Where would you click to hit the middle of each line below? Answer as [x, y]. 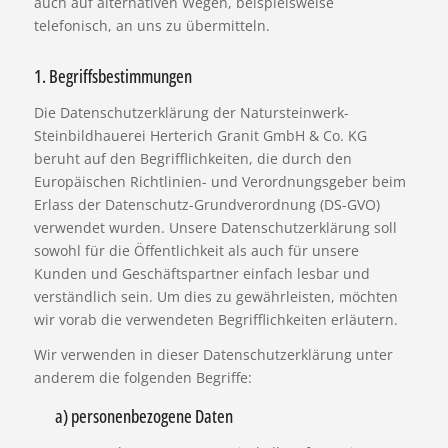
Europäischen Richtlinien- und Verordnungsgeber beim [219, 181]
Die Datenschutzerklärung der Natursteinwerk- [191, 112]
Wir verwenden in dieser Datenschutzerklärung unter [213, 354]
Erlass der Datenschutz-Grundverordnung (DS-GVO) [206, 204]
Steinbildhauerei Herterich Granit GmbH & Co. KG [200, 135]
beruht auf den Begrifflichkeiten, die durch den [192, 158]
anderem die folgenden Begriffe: [142, 377]
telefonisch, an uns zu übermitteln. [151, 25]
